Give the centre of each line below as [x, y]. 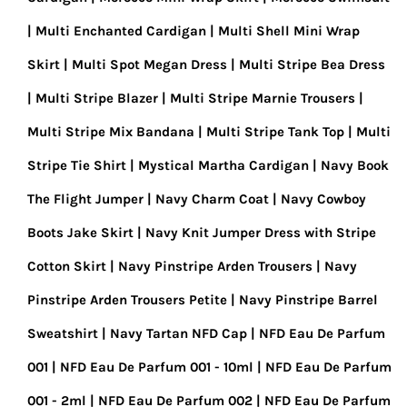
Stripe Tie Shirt [77, 165]
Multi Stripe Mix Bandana [111, 132]
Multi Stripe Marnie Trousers [263, 98]
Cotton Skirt [67, 266]
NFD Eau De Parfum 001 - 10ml [157, 367]
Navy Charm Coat [212, 199]
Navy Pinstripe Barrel [308, 300]
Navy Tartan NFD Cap [179, 333]
